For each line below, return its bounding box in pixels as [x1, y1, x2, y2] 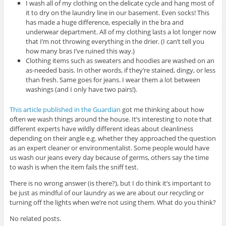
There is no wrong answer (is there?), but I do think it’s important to [9, 178, 211, 188]
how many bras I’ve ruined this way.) [26, 46, 135, 55]
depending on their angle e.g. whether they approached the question [9, 133, 216, 143]
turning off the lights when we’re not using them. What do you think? [9, 197, 216, 207]
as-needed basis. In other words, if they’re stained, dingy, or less [26, 65, 216, 75]
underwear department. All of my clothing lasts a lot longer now [26, 27, 216, 36]
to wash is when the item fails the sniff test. [9, 162, 138, 172]
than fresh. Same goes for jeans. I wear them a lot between [26, 75, 201, 84]
